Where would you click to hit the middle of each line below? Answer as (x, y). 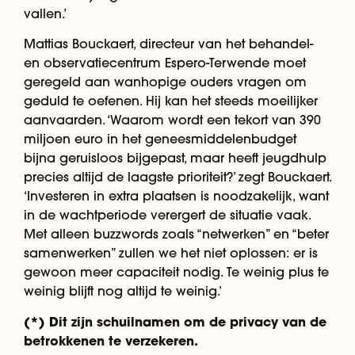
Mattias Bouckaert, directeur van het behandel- (168, 44)
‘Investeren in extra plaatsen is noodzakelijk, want (176, 196)
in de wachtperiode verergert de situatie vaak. (167, 215)
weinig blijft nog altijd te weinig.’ (123, 291)
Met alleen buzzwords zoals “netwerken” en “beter (176, 234)
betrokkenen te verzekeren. (111, 340)
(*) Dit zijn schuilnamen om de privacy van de (175, 321)
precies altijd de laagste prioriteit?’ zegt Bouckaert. (177, 177)
